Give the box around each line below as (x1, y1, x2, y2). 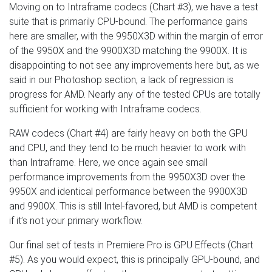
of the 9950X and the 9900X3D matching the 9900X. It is (9, 45, 247, 57)
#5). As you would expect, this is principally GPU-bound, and (9, 254, 260, 266)
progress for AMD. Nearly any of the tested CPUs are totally (9, 89, 260, 101)
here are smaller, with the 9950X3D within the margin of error (9, 30, 263, 42)
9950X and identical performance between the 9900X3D (9, 186, 248, 198)
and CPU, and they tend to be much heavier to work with (9, 142, 246, 154)
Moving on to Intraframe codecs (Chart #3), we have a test (9, 1, 258, 13)
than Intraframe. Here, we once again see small (9, 157, 208, 169)
